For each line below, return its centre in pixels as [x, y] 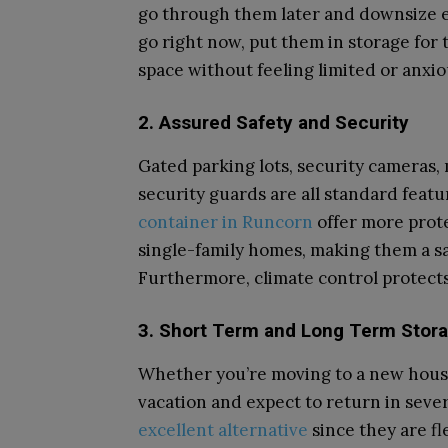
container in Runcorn [225, 222]
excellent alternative [223, 430]
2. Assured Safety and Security [273, 122]
